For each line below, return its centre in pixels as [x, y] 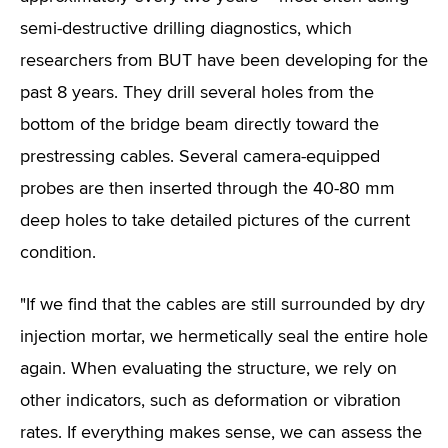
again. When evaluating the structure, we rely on [208, 369]
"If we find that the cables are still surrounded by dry [222, 305]
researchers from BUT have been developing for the [224, 61]
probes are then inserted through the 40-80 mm [207, 189]
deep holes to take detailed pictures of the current [215, 221]
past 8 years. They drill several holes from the [197, 93]
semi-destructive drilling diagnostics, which [186, 29]
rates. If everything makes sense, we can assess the [221, 433]
